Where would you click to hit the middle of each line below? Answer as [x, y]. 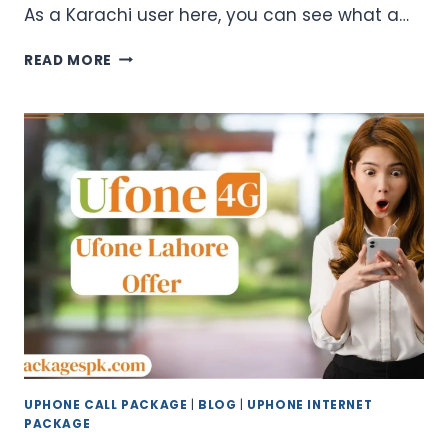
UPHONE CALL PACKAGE [106, 405]
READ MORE [68, 60]
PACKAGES [153, 223]
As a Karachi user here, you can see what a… [216, 14]
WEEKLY [141, 160]
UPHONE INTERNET [310, 405]
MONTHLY [148, 202]
